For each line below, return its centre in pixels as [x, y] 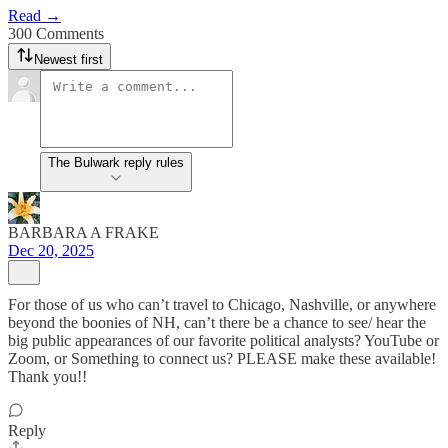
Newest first [68, 59]
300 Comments [56, 33]
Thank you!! [47, 376]
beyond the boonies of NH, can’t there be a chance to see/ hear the [217, 322]
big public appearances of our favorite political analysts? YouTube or [223, 340]
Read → [34, 15]
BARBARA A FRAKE [83, 232]
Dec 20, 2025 [51, 250]
